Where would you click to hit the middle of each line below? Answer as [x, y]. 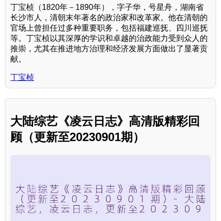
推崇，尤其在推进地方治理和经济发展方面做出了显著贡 [109, 48]
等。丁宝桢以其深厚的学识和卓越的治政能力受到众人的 [109, 38]
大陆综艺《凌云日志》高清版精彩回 [105, 121]
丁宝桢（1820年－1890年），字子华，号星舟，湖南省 [107, 7]
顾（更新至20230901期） [77, 137]
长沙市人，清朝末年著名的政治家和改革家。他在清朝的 [109, 17]
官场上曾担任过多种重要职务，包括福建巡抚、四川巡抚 [109, 28]
